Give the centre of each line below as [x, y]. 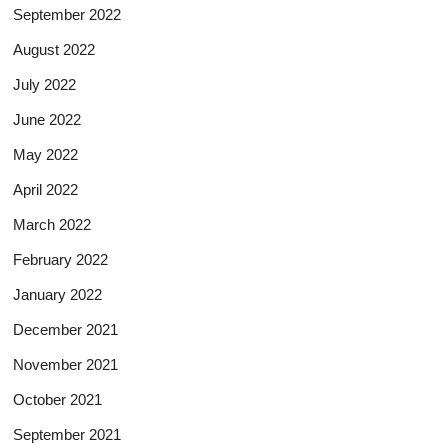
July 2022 [45, 84]
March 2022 [52, 224]
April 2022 [46, 189]
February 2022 [61, 259]
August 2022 [54, 49]
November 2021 [66, 364]
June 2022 [47, 119]
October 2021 [58, 399]
